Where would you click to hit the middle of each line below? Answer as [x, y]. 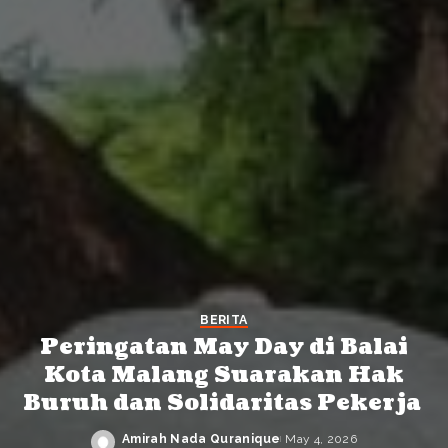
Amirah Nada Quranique [201, 439]
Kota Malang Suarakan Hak [224, 375]
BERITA [224, 319]
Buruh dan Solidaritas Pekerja [224, 403]
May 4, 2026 [321, 439]
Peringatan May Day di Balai [224, 347]
